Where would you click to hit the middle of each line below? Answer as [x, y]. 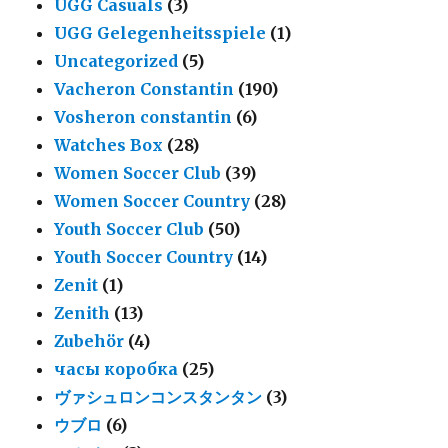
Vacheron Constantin [144, 88]
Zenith [82, 312]
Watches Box [109, 144]
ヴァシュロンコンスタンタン [158, 396]
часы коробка [116, 368]
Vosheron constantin [143, 116]
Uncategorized [116, 60]
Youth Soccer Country [144, 256]
